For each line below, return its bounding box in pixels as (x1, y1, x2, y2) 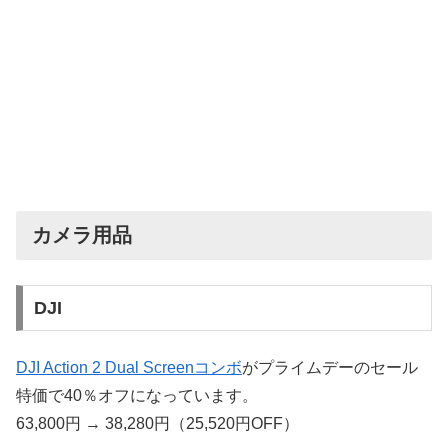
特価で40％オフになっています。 (16, 386, 258, 404)
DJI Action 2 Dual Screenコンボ (16, 358, 242, 376)
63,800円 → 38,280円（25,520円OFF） (16, 414, 299, 432)
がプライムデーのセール (242, 358, 418, 376)
